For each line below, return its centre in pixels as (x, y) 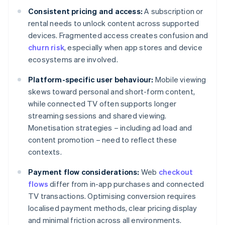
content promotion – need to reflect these (103, 140)
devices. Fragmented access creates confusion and (118, 35)
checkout (176, 172)
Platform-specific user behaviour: (91, 80)
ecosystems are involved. (73, 60)
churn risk (46, 47)
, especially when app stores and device (133, 47)
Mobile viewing (180, 80)
